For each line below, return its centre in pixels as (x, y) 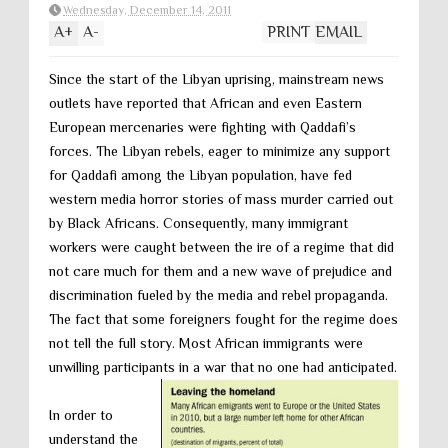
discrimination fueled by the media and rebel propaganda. (218, 295)
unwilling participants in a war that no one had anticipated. (223, 367)
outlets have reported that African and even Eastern (205, 103)
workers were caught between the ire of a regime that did (221, 247)
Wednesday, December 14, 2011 (147, 10)
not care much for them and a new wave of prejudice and (220, 271)
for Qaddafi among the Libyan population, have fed (200, 175)
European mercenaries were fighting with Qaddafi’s (202, 127)
